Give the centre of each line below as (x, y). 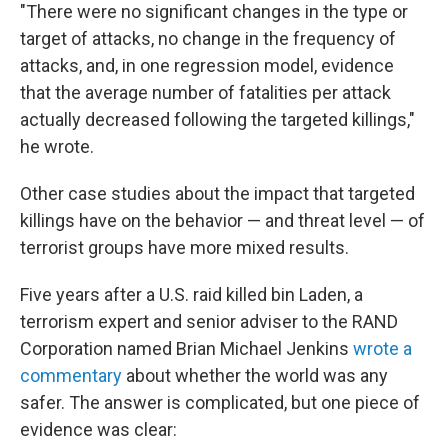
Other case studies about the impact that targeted (217, 193)
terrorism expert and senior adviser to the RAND (209, 321)
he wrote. (57, 146)
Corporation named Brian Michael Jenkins (186, 348)
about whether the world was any (255, 375)
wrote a (382, 348)
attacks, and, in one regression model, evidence (207, 65)
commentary (71, 375)
